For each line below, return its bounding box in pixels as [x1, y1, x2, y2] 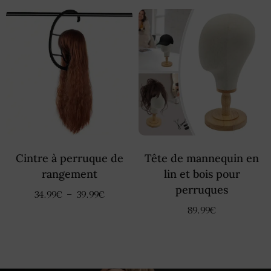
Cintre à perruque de [15, 151, 123, 166]
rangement [41, 167, 97, 181]
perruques [175, 183, 228, 197]
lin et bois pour [163, 167, 240, 181]
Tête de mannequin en [145, 151, 259, 166]
